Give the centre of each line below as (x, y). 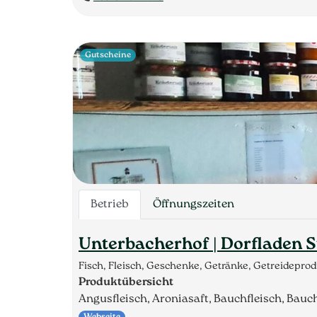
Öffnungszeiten (194, 204)
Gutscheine (108, 55)
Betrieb (110, 204)
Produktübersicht (126, 282)
